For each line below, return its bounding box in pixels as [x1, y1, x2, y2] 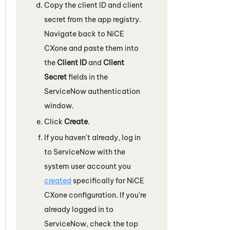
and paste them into [67, 43, 139, 53]
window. [44, 101, 74, 110]
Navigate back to [44, 29, 107, 39]
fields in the [67, 72, 108, 82]
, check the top [86, 219, 138, 228]
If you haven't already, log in [44, 132, 141, 142]
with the [95, 147, 125, 157]
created [44, 176, 71, 185]
